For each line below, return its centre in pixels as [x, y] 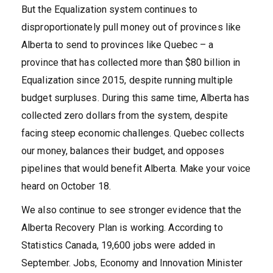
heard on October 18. [66, 186]
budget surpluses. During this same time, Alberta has [136, 98]
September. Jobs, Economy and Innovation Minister [132, 263]
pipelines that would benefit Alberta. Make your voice [136, 168]
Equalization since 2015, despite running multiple [127, 80]
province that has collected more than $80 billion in [131, 62]
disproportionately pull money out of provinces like [131, 27]
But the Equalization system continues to [110, 9]
